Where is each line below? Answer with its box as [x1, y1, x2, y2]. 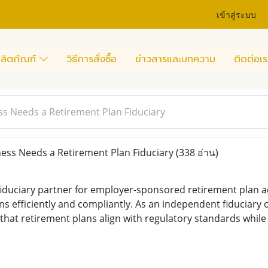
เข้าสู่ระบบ [217, 7, 257, 20]
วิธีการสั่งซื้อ [66, 51, 117, 66]
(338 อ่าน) [175, 146, 218, 159]
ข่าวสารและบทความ [135, 51, 215, 66]
